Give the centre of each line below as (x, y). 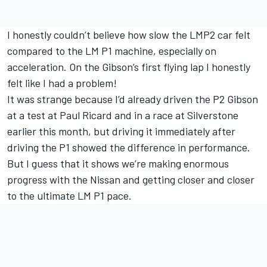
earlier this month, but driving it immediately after (121, 131)
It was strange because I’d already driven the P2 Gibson (133, 99)
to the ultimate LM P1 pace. (69, 196)
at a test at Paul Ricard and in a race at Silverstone (123, 115)
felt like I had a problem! (62, 83)
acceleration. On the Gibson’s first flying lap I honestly (129, 67)
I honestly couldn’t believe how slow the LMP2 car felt (129, 35)
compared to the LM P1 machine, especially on (112, 51)
